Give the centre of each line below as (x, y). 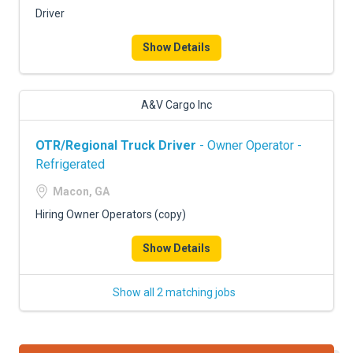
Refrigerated (70, 164)
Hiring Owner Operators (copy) (111, 214)
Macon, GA (81, 191)
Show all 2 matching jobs (174, 292)
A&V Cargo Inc (176, 105)
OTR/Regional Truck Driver (116, 145)
